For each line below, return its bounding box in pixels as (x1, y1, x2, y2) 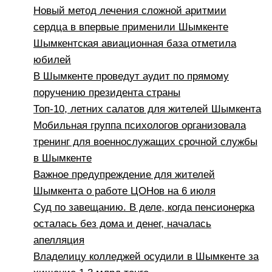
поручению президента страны (33, 87, 180, 99)
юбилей (33, 54, 71, 66)
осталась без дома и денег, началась (33, 218, 211, 230)
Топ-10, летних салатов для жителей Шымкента (33, 103, 261, 115)
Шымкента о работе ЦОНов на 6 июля (33, 185, 216, 197)
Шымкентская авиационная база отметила (33, 38, 236, 50)
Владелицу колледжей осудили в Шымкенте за (33, 251, 259, 263)
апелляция (33, 234, 84, 246)
